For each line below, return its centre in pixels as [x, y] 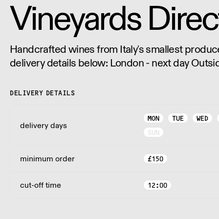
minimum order [47, 159]
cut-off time [41, 185]
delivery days [44, 125]
